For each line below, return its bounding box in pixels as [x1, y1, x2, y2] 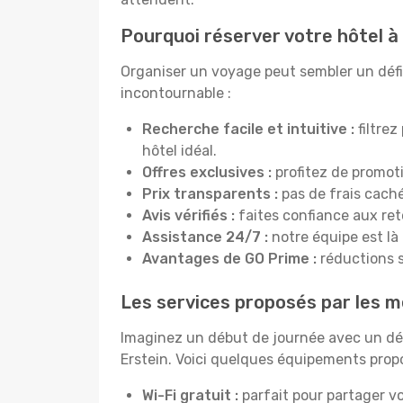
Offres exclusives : [142, 164, 275, 181]
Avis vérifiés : [142, 207, 238, 224]
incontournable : [121, 85, 231, 102]
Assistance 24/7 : [142, 228, 268, 246]
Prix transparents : [142, 185, 278, 202]
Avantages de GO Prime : [142, 250, 317, 267]
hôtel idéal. [142, 142, 217, 159]
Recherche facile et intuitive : [142, 121, 354, 138]
